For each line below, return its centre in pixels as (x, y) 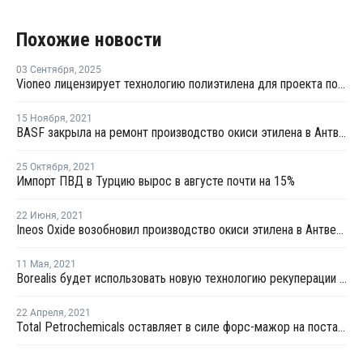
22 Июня (36, 215)
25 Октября (43, 167)
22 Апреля (40, 312)
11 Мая (33, 264)
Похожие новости (89, 39)
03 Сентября (45, 69)
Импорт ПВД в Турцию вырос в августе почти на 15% (156, 181)
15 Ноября (41, 118)
